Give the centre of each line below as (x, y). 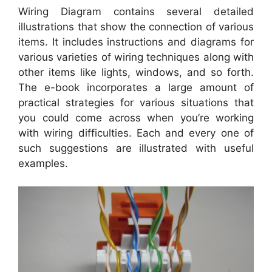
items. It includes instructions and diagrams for (136, 42)
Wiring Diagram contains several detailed (136, 11)
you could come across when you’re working (136, 117)
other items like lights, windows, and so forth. (136, 72)
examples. (43, 163)
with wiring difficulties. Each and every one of (136, 133)
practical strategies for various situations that (136, 102)
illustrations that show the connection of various (136, 26)
